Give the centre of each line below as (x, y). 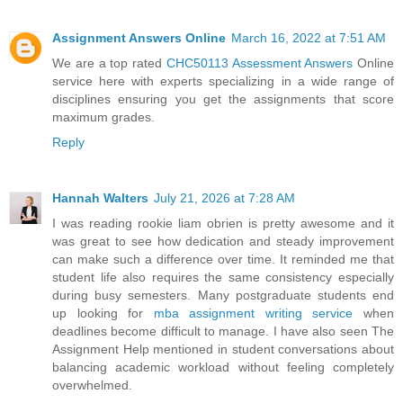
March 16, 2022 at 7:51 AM (309, 37)
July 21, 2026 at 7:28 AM (224, 197)
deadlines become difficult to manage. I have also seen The (223, 331)
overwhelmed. (92, 385)
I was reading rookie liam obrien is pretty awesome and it (223, 223)
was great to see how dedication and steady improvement (223, 241)
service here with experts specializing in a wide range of (223, 81)
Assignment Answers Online (139, 37)
